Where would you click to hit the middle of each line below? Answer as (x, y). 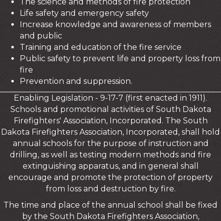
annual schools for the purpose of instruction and (110, 144)
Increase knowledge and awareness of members (115, 25)
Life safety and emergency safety (84, 13)
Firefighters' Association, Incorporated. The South (110, 121)
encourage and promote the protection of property (110, 178)
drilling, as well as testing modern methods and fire (110, 155)
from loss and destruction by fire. (110, 189)
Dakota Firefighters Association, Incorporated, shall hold (110, 132)
